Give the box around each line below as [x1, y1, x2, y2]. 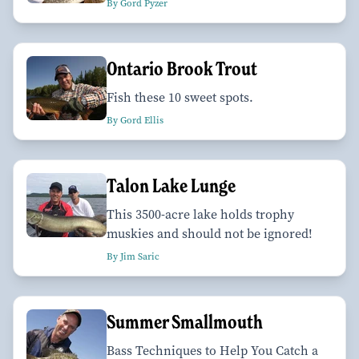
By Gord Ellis [107, 113, 163, 127]
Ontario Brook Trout [107, 56, 257, 80]
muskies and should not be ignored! [107, 224, 313, 242]
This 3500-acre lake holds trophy [107, 205, 294, 223]
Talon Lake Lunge [107, 173, 236, 197]
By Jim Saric [107, 249, 159, 263]
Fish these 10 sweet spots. [107, 88, 253, 106]
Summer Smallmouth [107, 309, 263, 333]
